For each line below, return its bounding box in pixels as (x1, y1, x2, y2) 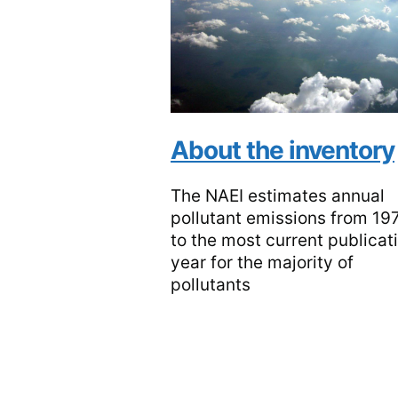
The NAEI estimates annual (171, 186, 385, 207)
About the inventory (171, 135, 394, 166)
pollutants (171, 275, 251, 296)
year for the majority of (171, 252, 354, 274)
